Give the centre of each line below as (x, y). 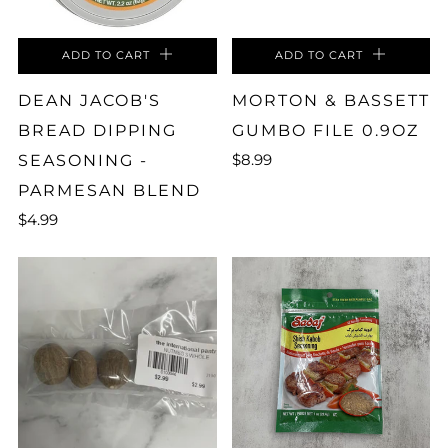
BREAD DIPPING (97, 130)
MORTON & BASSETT (330, 100)
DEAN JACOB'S (89, 100)
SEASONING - (83, 160)
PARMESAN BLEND (109, 190)
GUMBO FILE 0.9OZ (325, 130)
